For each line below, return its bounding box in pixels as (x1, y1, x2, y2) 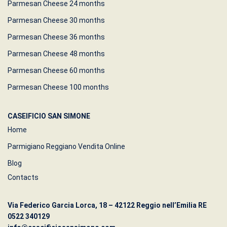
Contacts (8, 173, 39, 182)
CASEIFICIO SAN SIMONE (8, 112, 90, 121)
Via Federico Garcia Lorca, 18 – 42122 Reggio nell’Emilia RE (8, 201, 207, 210)
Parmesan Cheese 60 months (8, 66, 105, 75)
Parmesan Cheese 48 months (8, 50, 105, 58)
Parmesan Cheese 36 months (8, 33, 105, 42)
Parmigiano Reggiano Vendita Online (8, 142, 125, 151)
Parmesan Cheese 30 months (8, 16, 105, 25)
